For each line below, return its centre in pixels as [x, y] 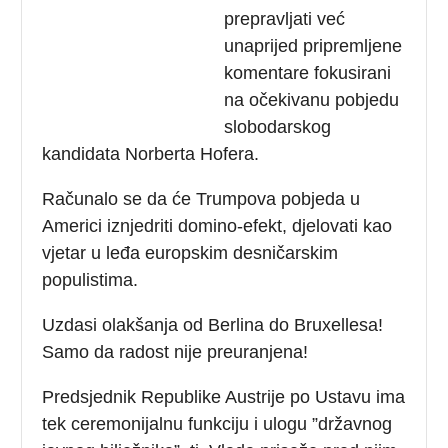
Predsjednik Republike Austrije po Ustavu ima [224, 396]
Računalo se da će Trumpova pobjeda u [201, 198]
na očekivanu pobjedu [312, 99]
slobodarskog [278, 126]
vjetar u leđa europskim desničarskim [190, 252]
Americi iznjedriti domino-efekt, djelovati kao [217, 225]
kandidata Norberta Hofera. [151, 153]
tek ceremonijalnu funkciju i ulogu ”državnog [217, 423]
